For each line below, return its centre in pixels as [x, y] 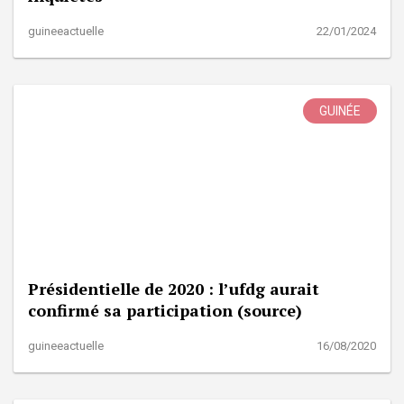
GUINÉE [340, 111]
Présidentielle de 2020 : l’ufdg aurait [174, 289]
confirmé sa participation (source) [165, 311]
